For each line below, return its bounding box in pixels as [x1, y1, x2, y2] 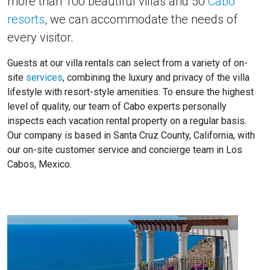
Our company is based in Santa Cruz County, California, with [7, 129, 255, 141]
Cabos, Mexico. [7, 158, 72, 170]
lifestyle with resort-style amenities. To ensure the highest [7, 86, 254, 98]
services [26, 71, 63, 83]
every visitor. [7, 30, 74, 45]
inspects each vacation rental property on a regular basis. [7, 115, 246, 127]
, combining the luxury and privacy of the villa [63, 71, 250, 83]
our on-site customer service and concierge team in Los [7, 143, 242, 155]
